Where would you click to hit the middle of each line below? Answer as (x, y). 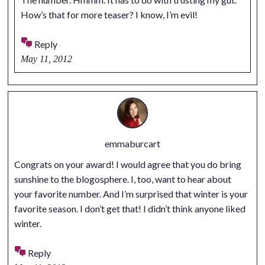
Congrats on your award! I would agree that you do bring (127, 164)
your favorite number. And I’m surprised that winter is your (131, 193)
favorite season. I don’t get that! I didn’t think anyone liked (130, 208)
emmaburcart (132, 143)
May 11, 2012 (46, 59)
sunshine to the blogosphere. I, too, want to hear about (122, 179)
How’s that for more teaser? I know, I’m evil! (109, 14)
